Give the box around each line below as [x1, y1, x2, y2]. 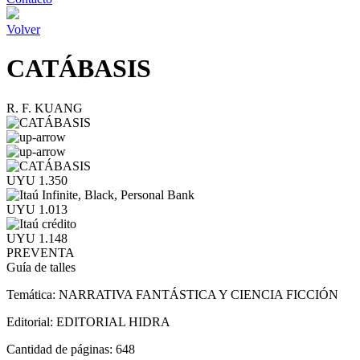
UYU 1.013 [6, 202, 67, 216]
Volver [6, 22, 40, 36]
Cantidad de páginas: [6, 342, 116, 356]
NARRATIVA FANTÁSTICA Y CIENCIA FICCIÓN [59, 287, 338, 301]
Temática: [6, 287, 59, 301]
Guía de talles [6, 260, 76, 274]
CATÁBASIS [6, 54, 151, 84]
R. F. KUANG [6, 100, 83, 115]
